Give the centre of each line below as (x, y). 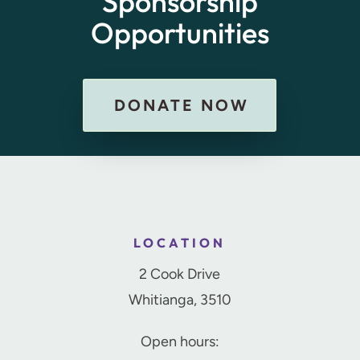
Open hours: (180, 341)
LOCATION (180, 242)
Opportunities (180, 32)
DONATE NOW (182, 105)
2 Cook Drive (180, 274)
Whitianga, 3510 (180, 299)
